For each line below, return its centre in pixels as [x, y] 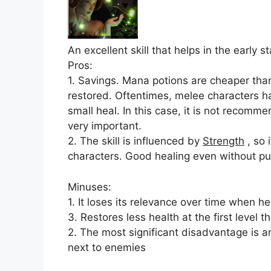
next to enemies [107, 247]
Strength [224, 141]
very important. [105, 126]
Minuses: [90, 187]
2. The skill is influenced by [135, 141]
